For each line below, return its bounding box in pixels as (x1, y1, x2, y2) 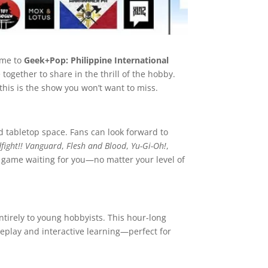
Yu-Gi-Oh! (131, 139, 167, 151)
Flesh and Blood (66, 139, 127, 151)
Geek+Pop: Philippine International (24, 54, 169, 66)
